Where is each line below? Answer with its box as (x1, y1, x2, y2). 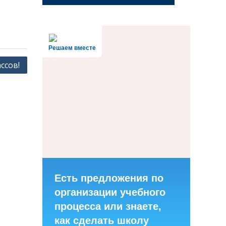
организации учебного (54, 187, 165, 198)
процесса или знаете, (54, 201, 161, 212)
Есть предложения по (54, 173, 163, 184)
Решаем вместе (48, 44, 96, 52)
